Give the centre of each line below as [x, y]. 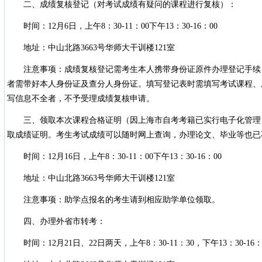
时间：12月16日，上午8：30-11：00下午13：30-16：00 [114, 156]
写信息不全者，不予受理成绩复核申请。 [80, 99]
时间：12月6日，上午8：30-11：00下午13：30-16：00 [112, 26]
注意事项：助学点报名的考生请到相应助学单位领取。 [113, 200]
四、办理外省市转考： [56, 221]
